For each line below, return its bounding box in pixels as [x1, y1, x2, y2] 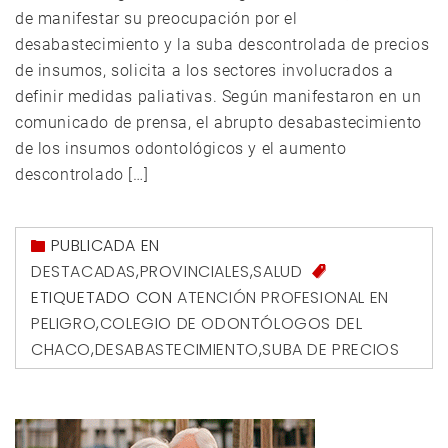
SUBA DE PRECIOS [262, 338, 400, 362]
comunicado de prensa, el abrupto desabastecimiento [15, 112, 423, 132]
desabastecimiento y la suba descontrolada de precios [15, 34, 430, 54]
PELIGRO [31, 312, 97, 336]
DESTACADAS [31, 259, 136, 283]
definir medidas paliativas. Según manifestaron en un [15, 86, 422, 106]
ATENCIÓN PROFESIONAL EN [177, 286, 389, 310]
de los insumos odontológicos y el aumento [15, 138, 347, 158]
